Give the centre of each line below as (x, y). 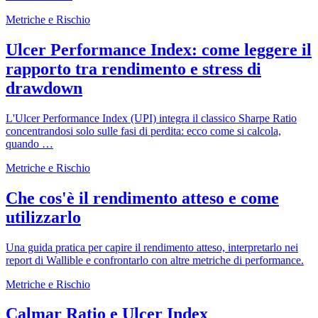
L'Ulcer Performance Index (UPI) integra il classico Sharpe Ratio (151, 118)
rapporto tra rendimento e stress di (133, 68)
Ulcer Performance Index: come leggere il (159, 49)
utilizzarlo (43, 217)
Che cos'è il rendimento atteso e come (142, 198)
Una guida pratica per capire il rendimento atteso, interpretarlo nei (152, 247)
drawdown (44, 88)
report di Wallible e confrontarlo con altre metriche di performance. (155, 260)
